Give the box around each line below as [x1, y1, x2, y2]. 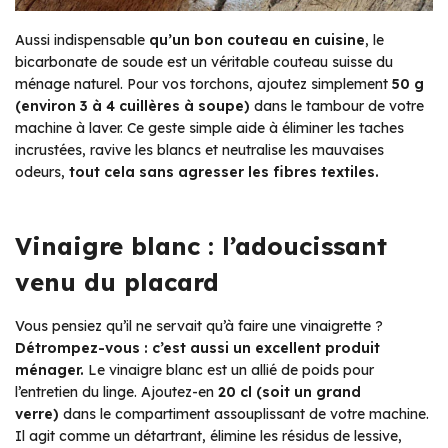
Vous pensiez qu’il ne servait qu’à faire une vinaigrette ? [15, 317, 383, 336]
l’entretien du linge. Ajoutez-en [15, 383, 218, 402]
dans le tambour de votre [250, 97, 424, 116]
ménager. [15, 361, 84, 380]
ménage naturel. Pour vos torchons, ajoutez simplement [15, 75, 392, 94]
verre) [15, 405, 59, 424]
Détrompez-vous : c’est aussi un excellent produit [15, 339, 380, 358]
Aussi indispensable [15, 31, 149, 50]
